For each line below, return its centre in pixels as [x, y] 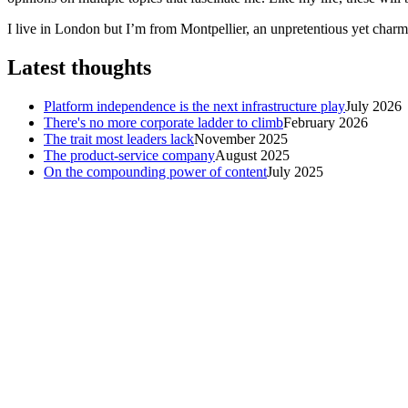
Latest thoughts [79, 67]
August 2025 [252, 155]
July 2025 [295, 171]
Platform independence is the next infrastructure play [194, 106]
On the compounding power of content [155, 171]
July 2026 [373, 106]
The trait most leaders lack [119, 138]
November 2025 [241, 138]
